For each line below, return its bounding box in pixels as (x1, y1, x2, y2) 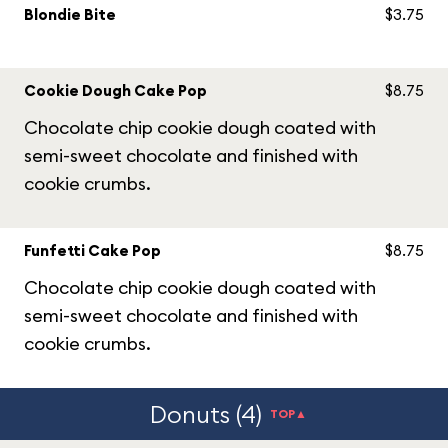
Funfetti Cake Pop (24, 241, 161, 260)
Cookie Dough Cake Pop (24, 81, 207, 100)
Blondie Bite (24, 5, 116, 24)
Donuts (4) (149, 399, 262, 429)
